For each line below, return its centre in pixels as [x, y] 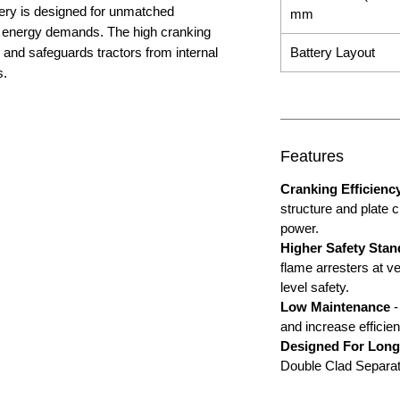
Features [312, 157]
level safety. [315, 287]
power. [300, 229]
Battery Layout [333, 53]
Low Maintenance [335, 307]
